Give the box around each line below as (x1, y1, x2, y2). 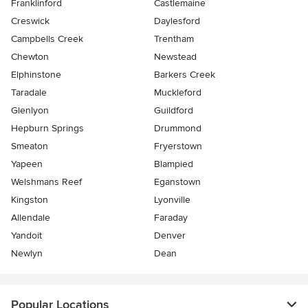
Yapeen (11, 158, 43, 170)
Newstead (154, 51, 197, 63)
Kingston (11, 194, 48, 206)
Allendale (11, 212, 50, 224)
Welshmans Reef (11, 176, 82, 188)
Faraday (154, 212, 188, 224)
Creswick (11, 15, 49, 27)
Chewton (11, 51, 49, 63)
